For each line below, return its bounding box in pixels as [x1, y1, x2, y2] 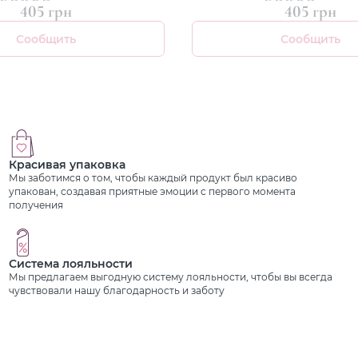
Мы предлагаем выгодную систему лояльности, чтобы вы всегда [9, 271, 333, 284]
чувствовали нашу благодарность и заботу [9, 284, 225, 297]
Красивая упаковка [9, 157, 126, 173]
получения [9, 199, 64, 212]
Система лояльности [9, 256, 133, 272]
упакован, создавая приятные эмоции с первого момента [9, 185, 296, 198]
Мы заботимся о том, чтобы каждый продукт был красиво [9, 172, 298, 185]
